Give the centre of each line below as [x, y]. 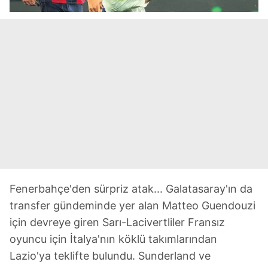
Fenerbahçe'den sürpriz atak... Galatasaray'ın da [131, 188]
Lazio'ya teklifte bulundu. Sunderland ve [110, 255]
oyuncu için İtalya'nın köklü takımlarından [113, 239]
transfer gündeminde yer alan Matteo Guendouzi [133, 205]
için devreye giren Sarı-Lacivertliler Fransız [117, 222]
